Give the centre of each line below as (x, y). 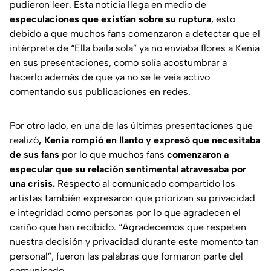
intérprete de (40, 48)
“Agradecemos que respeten (182, 227)
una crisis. (32, 183)
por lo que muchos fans (113, 154)
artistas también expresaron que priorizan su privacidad (132, 198)
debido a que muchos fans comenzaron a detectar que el (135, 33)
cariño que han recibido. (64, 227)
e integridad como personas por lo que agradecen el (125, 212)
